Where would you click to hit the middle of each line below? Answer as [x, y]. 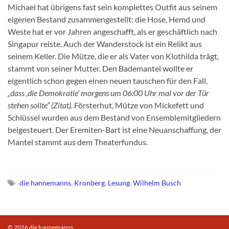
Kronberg [89, 182]
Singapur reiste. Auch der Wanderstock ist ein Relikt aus [105, 43]
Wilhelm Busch [157, 182]
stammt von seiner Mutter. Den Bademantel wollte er [100, 68]
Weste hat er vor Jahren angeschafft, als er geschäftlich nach [112, 31]
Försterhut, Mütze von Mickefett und [138, 105]
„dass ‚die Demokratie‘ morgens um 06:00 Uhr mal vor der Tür [108, 93]
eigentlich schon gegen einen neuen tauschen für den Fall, [108, 80]
